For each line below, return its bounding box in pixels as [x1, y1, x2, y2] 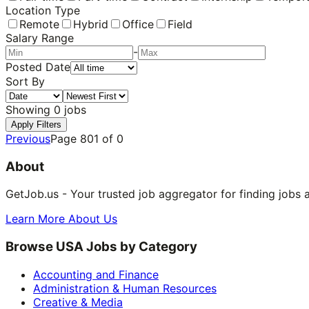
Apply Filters [11, 119, 61, 130]
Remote [19, 17, 59, 31]
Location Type [6, 3, 80, 17]
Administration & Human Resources [33, 281, 217, 295]
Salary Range [6, 30, 74, 45]
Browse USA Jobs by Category [6, 239, 197, 255]
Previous [6, 131, 50, 146]
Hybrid [73, 17, 108, 31]
